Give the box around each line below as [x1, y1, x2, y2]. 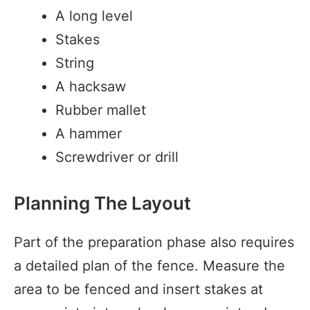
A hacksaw [55, 77, 126, 95]
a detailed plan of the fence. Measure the [14, 257, 285, 274]
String [55, 54, 94, 71]
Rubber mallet [55, 101, 146, 118]
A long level [55, 7, 133, 24]
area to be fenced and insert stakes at [14, 280, 263, 298]
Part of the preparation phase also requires [14, 233, 294, 250]
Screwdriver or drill [55, 148, 179, 165]
